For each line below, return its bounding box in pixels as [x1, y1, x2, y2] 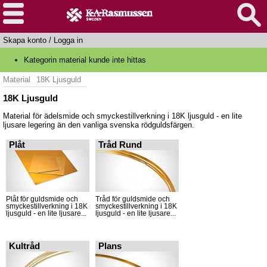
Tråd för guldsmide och [95, 195, 170, 203]
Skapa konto [3, 36, 46, 45]
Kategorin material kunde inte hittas [24, 55, 146, 64]
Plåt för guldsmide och [6, 195, 78, 203]
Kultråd [9, 241, 40, 252]
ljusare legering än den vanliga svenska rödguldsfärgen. [3, 120, 194, 129]
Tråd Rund [98, 139, 142, 150]
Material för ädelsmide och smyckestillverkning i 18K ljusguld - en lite [3, 111, 242, 120]
